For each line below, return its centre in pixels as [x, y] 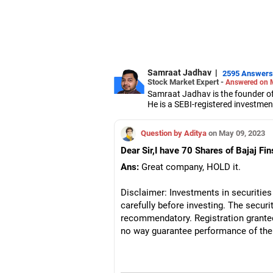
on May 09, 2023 [236, 133]
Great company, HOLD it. [190, 167]
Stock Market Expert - [186, 82]
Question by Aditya [174, 133]
